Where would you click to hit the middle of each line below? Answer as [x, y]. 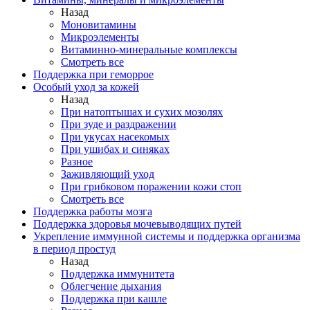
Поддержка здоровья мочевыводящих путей [137, 224]
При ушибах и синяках [115, 149]
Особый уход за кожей [86, 87]
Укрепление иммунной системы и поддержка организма [167, 236]
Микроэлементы [100, 37]
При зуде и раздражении [119, 124]
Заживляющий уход [108, 174]
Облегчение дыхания [111, 286]
